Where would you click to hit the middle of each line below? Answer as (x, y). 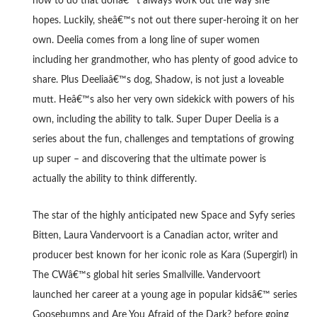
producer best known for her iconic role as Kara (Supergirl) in (165, 255)
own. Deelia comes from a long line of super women (146, 40)
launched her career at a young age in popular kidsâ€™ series (165, 295)
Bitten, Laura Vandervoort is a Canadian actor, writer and (155, 236)
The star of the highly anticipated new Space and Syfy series (163, 216)
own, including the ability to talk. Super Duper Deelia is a (155, 120)
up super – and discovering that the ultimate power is (149, 159)
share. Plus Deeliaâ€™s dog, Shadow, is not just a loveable (158, 80)
